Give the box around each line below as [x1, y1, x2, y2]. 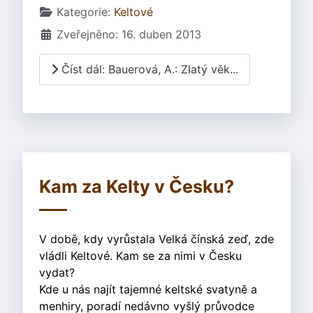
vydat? [39, 265, 75, 280]
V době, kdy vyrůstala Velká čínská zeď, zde [39, 232, 274, 247]
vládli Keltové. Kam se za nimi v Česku [39, 249, 242, 263]
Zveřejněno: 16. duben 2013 [57, 27, 201, 41]
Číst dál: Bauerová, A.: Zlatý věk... [58, 62, 238, 77]
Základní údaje [38, 3, 117, 18]
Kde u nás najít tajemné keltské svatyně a [39, 282, 257, 297]
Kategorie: [53, 4, 114, 19]
